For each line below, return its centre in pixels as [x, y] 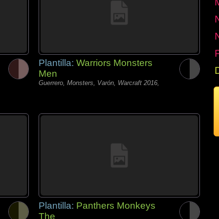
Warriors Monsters [114, 63]
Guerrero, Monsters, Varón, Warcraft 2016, [99, 83]
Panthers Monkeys [116, 206]
